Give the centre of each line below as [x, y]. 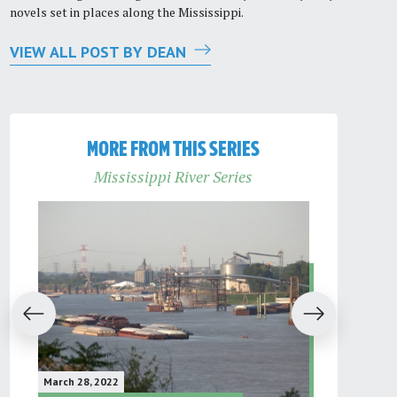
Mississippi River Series [174, 176]
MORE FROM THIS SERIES [174, 149]
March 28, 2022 [81, 381]
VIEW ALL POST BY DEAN [100, 52]
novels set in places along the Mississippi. [126, 12]
